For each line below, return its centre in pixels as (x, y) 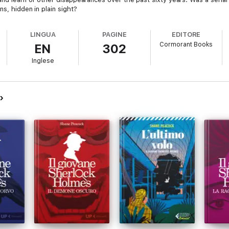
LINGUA (43, 35)
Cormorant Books (186, 44)
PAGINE (114, 35)
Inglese (43, 61)
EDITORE (186, 35)
